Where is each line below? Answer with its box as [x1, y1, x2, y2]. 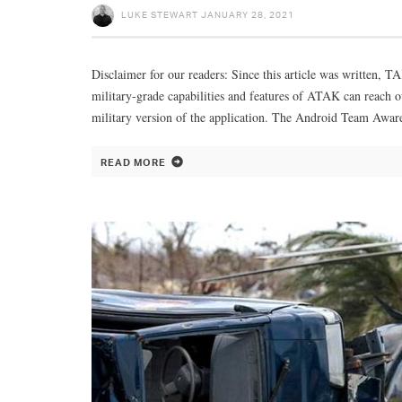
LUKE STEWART [121, 9, 198, 20]
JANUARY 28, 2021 [201, 9, 294, 20]
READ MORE [100, 155, 166, 169]
